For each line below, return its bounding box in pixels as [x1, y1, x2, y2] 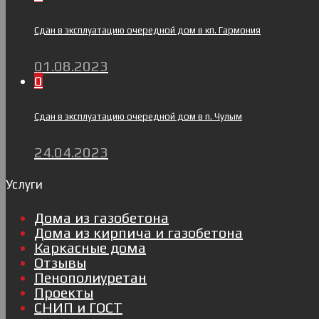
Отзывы [34, 253, 86, 271]
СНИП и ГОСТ [34, 298, 122, 315]
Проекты [34, 283, 93, 300]
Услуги [6, 177, 43, 192]
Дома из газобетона [34, 209, 169, 226]
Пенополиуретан [34, 268, 147, 286]
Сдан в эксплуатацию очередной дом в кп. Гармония [34, 24, 261, 36]
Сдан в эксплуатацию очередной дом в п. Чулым [34, 111, 242, 122]
